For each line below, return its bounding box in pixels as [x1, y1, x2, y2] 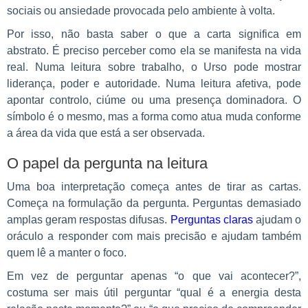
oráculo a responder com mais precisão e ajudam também [7, 230, 301, 243]
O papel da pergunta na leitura [7, 155, 208, 173]
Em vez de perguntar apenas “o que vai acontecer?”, [7, 270, 301, 283]
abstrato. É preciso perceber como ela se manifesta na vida [7, 45, 301, 57]
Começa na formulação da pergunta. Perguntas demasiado [7, 197, 301, 210]
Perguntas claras [170, 214, 253, 226]
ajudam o [252, 214, 302, 226]
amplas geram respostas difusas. [7, 214, 170, 226]
